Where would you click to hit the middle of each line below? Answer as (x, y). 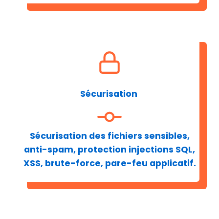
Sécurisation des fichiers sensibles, (109, 136)
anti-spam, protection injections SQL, (109, 149)
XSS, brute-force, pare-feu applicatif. (109, 163)
